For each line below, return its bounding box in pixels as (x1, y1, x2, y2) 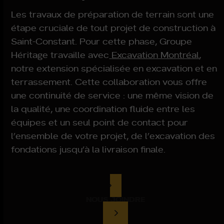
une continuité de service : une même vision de (11, 89, 214, 101)
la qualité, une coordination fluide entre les (11, 102, 195, 114)
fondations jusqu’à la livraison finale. (11, 143, 166, 155)
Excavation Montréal (111, 48, 199, 60)
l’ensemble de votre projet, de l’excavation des (11, 129, 215, 141)
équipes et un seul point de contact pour (11, 116, 188, 128)
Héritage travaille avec (11, 48, 109, 60)
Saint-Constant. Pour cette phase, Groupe (11, 35, 192, 47)
